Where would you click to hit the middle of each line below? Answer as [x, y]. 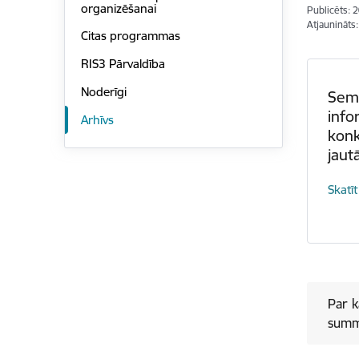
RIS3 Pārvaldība [123, 64]
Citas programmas [130, 36]
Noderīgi [103, 91]
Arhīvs [97, 119]
